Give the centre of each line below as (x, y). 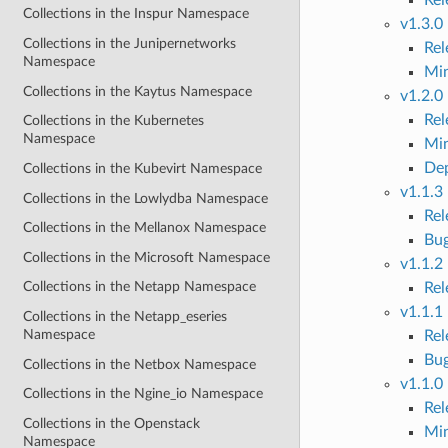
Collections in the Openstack (112, 423)
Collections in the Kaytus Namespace (138, 91)
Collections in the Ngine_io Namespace (143, 394)
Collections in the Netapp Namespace (140, 287)
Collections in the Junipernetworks (130, 44)
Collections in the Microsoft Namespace (147, 257)
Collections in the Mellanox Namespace (145, 228)
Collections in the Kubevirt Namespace (143, 168)
